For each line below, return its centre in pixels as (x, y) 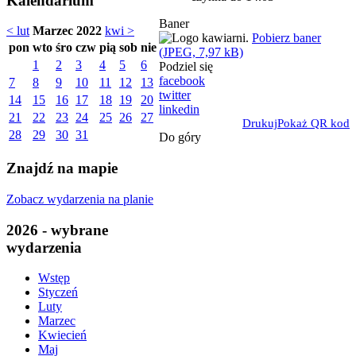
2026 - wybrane (57, 230)
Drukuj (260, 123)
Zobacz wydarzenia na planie (80, 199)
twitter (175, 95)
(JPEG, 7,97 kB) (201, 52)
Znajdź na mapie (62, 168)
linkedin (179, 109)
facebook (182, 80)
